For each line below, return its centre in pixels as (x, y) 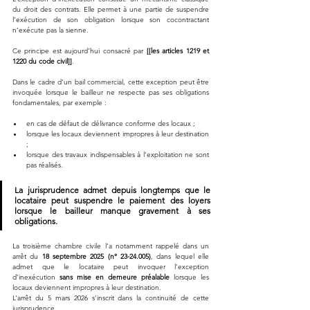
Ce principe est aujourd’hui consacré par (80, 51)
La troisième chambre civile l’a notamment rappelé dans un (111, 246)
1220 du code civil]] (42, 61)
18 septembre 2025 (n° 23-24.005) (97, 256)
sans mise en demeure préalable (115, 277)
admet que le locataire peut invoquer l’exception (111, 266)
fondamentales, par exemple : (60, 102)
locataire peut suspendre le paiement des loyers (112, 200)
